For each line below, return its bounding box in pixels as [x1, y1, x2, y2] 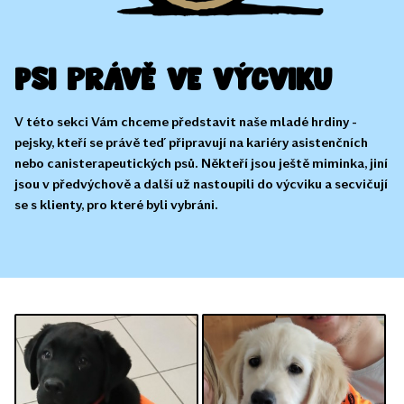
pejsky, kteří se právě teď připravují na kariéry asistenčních [14, 134, 368, 151]
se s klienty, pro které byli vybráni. [14, 197, 218, 213]
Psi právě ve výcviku [14, 61, 332, 99]
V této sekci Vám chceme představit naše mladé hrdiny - [14, 114, 357, 130]
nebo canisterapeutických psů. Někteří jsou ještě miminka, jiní [14, 155, 388, 171]
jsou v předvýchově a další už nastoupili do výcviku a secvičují [14, 176, 388, 192]
